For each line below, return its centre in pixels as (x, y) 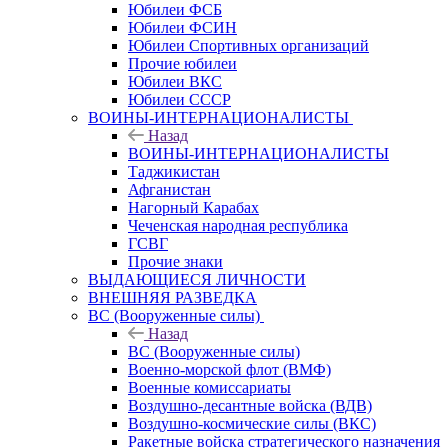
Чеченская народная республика (238, 225)
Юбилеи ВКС (175, 81)
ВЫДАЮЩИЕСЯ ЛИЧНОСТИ (197, 279)
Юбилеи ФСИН (182, 27)
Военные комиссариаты (209, 387)
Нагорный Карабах (193, 207)
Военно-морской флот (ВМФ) (229, 369)
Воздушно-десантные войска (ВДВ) (250, 405)
